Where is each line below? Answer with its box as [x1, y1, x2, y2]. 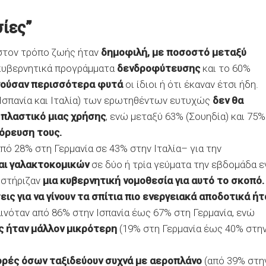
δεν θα [213, 94, 243, 106]
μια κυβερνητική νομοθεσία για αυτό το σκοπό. [43, 175, 264, 186]
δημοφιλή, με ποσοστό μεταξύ [101, 46, 246, 58]
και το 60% [200, 62, 251, 74]
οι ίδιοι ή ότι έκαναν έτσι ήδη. [123, 78, 258, 90]
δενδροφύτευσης [115, 62, 200, 74]
